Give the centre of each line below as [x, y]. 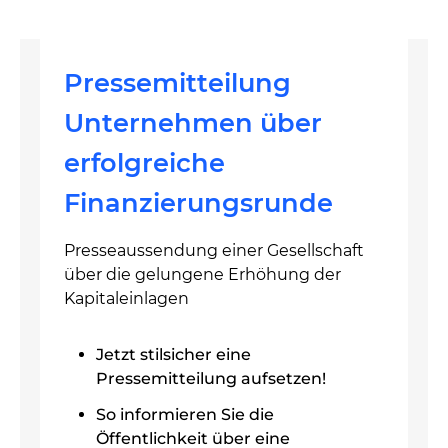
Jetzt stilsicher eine [173, 354]
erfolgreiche [144, 162]
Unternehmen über [193, 122]
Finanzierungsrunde [198, 202]
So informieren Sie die [185, 414]
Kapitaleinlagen [126, 298]
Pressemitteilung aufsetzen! [211, 378]
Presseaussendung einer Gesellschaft [214, 250]
